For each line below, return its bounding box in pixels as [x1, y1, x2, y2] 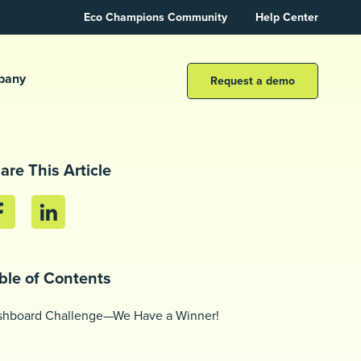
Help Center [255, 9, 318, 26]
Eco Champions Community [84, 9, 227, 26]
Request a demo [210, 72, 295, 89]
